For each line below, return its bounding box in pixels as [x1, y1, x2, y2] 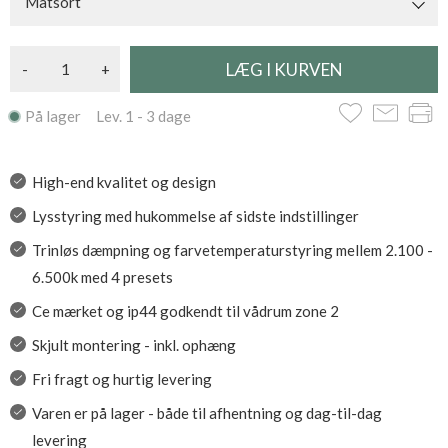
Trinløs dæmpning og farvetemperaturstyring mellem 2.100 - [31, 241, 433, 259]
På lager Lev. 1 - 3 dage [25, 107, 191, 125]
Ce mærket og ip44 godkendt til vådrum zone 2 [31, 302, 339, 320]
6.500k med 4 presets [31, 268, 173, 286]
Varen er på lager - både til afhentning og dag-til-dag [31, 404, 382, 422]
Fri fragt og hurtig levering [31, 370, 212, 388]
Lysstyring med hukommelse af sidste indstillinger [31, 207, 359, 225]
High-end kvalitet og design [31, 173, 216, 191]
